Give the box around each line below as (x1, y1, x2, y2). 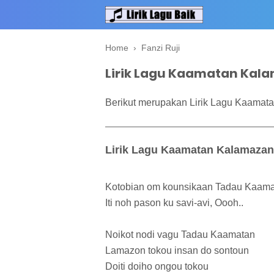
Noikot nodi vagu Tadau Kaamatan (105, 229, 255, 240)
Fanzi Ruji (141, 43, 180, 53)
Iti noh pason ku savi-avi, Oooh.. (105, 198, 243, 209)
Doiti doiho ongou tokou (105, 261, 209, 272)
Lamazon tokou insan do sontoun (105, 245, 249, 256)
